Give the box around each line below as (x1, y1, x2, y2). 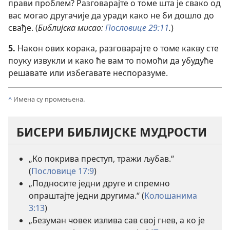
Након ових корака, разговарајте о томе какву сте (17, 42, 219, 54)
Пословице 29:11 (105, 22, 169, 33)
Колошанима (144, 189, 197, 201)
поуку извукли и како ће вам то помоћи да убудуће (8, 54, 214, 66)
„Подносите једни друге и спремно (29, 177, 170, 189)
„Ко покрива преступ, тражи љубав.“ (29, 152, 174, 164)
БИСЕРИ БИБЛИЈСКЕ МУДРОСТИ (16, 123, 207, 140)
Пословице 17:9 (31, 165, 94, 177)
